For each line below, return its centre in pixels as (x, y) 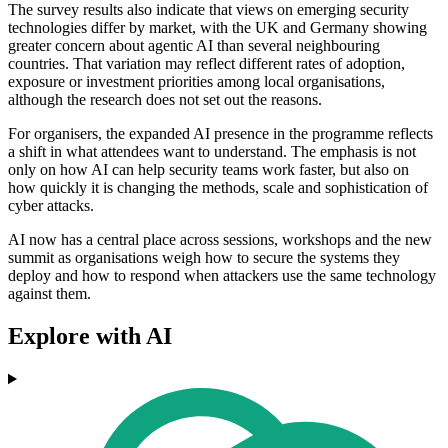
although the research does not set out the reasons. (165, 100)
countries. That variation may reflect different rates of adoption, (206, 64)
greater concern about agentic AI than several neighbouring (194, 46)
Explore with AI (90, 336)
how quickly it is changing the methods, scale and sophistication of (218, 188)
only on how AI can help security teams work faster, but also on (208, 170)
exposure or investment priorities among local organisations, (196, 82)
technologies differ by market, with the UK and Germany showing (217, 28)
